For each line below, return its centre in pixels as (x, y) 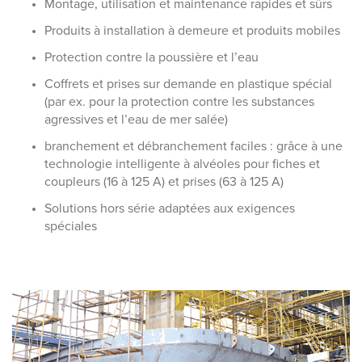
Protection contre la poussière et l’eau (152, 57)
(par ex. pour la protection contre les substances (179, 102)
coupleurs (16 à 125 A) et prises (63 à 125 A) (164, 182)
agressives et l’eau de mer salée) (136, 120)
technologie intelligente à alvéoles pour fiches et (182, 164)
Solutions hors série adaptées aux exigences (170, 208)
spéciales (71, 226)
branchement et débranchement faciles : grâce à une (194, 146)
